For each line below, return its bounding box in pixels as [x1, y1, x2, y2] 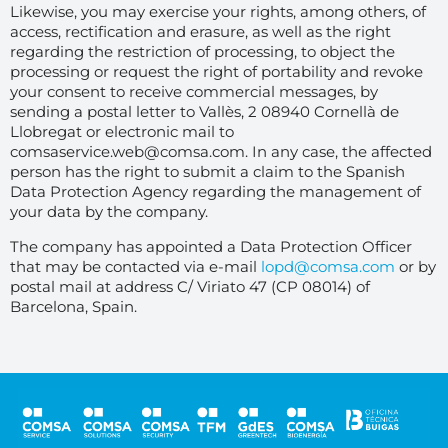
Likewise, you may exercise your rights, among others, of [10, 2, 426, 22]
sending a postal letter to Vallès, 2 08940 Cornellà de [10, 102, 399, 122]
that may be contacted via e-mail [10, 256, 261, 276]
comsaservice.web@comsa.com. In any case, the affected [10, 142, 432, 162]
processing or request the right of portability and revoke [10, 62, 423, 82]
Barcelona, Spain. [10, 296, 137, 316]
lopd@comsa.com [261, 256, 395, 276]
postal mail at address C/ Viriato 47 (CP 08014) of [10, 276, 370, 296]
